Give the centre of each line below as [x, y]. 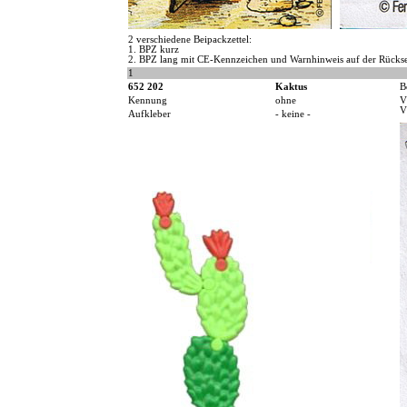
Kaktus [291, 87]
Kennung [147, 101]
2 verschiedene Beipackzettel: [189, 40]
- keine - [293, 114]
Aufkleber [149, 114]
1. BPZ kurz [153, 50]
